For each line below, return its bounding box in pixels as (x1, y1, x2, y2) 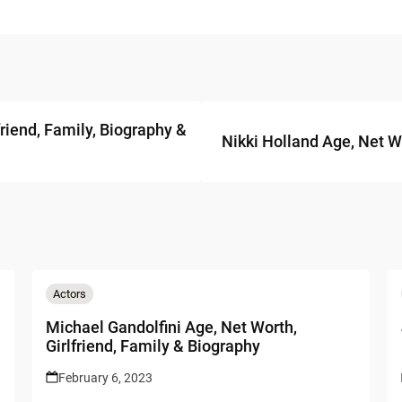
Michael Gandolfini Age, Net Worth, (45, 317, 297, 336)
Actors (52, 286, 86, 301)
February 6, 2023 (57, 370, 153, 385)
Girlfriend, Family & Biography (45, 336, 260, 355)
